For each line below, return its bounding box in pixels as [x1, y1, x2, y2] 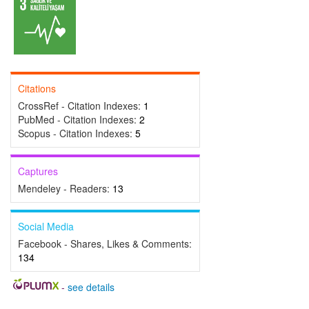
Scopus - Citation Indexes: [18, 126, 135, 140]
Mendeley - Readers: [18, 181, 112, 195]
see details [67, 280, 114, 294]
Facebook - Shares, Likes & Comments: [18, 237, 192, 250]
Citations [18, 81, 56, 95]
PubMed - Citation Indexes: [18, 112, 139, 126]
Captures [18, 164, 58, 178]
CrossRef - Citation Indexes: [18, 99, 143, 112]
